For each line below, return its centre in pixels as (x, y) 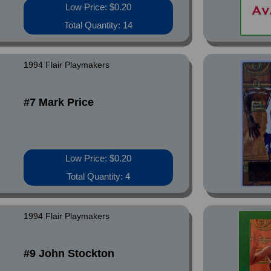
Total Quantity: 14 (99, 25)
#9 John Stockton (69, 253)
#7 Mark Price (59, 102)
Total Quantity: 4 (99, 176)
